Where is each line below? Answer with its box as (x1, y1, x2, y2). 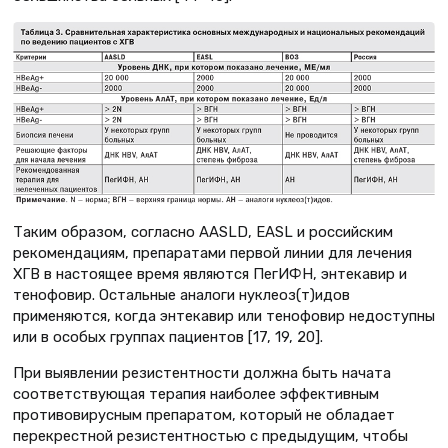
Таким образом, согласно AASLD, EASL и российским (13, 223, 393, 242)
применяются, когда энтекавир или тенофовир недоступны (13, 307, 435, 326)
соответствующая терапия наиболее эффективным (13, 385, 379, 404)
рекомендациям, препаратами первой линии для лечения (13, 244, 412, 263)
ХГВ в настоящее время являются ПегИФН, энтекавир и (13, 265, 407, 284)
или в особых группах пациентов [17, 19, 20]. (13, 328, 323, 347)
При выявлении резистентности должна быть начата (13, 364, 391, 383)
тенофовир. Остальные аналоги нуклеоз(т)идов (13, 286, 350, 305)
